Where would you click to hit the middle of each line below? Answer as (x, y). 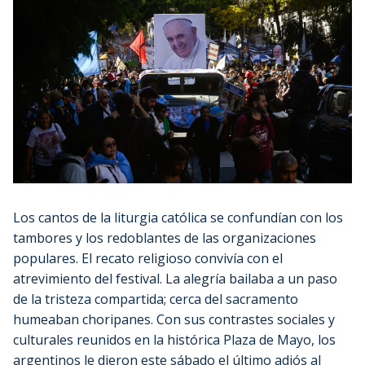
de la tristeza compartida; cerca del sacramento (156, 299)
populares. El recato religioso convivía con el (148, 258)
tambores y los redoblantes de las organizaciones (165, 237)
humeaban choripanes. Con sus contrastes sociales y (174, 319)
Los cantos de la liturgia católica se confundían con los (178, 217)
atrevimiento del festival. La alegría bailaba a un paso (175, 278)
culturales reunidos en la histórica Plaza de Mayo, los (174, 339)
